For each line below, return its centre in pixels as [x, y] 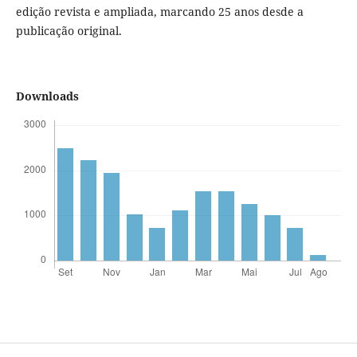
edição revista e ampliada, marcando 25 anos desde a [159, 12]
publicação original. [69, 31]
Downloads [47, 96]
